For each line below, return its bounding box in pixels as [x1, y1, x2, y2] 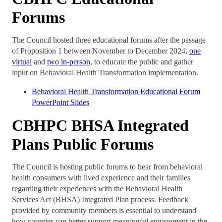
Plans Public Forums [12, 135, 154, 153]
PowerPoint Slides [32, 98, 89, 107]
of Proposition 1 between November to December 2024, [12, 47, 189, 55]
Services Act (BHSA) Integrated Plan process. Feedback [12, 195, 188, 204]
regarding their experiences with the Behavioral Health [12, 184, 182, 193]
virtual [12, 57, 32, 66]
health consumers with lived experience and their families [12, 173, 190, 182]
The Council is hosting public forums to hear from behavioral [12, 163, 203, 171]
